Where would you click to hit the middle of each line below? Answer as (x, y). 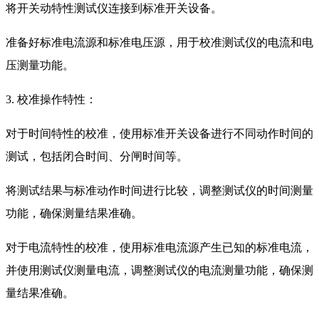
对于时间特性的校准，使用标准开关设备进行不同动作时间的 (159, 133)
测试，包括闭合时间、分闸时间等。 (97, 156)
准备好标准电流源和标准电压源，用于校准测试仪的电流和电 (159, 42)
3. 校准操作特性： (51, 99)
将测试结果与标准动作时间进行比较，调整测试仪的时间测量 (159, 190)
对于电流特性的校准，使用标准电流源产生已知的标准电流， (159, 247)
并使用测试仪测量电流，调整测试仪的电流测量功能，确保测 (159, 270)
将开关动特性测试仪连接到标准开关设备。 (114, 8)
